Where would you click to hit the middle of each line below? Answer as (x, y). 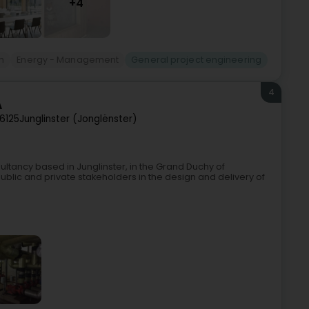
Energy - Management (68, 60)
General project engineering (196, 60)
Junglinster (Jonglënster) (78, 119)
